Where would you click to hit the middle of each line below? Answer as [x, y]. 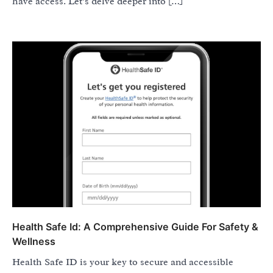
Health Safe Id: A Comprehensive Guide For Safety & [135, 227]
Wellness [34, 242]
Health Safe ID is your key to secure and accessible [123, 262]
